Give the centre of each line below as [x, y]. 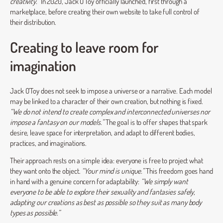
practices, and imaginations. [49, 143]
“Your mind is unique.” [113, 171]
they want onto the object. [46, 171]
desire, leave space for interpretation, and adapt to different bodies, [103, 132]
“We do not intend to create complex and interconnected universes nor [110, 111]
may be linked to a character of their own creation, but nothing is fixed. [107, 101]
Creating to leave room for [84, 47]
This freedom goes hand [179, 171]
